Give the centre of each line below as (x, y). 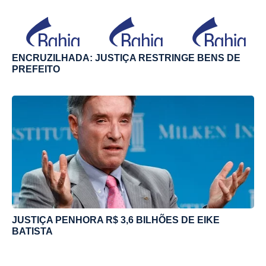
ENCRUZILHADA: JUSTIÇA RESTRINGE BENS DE (126, 58)
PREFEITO (36, 69)
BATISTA (32, 231)
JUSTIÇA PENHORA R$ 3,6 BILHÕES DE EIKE (116, 220)
